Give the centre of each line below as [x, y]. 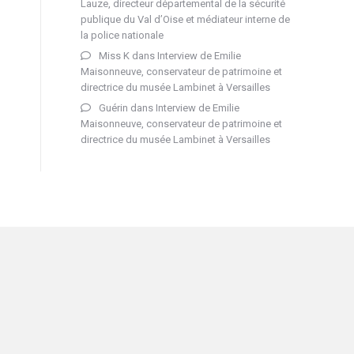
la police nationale [122, 35]
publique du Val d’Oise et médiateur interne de [185, 19]
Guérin [113, 107]
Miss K [114, 55]
